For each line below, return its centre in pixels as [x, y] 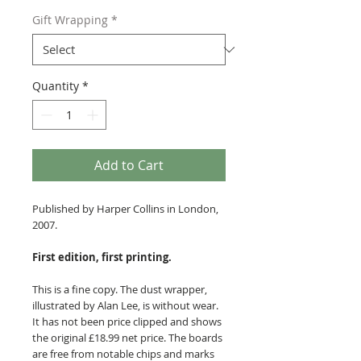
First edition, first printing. [102, 257]
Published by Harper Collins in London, [125, 209]
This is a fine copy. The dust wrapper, [120, 290]
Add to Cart [129, 166]
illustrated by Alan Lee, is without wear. [125, 306]
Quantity [56, 86]
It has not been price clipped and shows [127, 322]
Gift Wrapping [70, 20]
